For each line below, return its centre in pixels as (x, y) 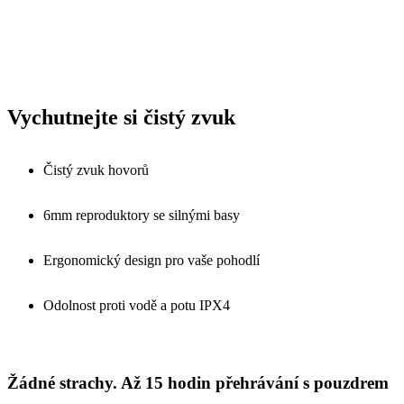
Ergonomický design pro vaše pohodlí (151, 260)
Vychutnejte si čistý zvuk (121, 117)
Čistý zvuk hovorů (96, 170)
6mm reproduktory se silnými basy (142, 215)
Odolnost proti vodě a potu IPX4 (137, 305)
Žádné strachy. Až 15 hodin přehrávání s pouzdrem (198, 383)
